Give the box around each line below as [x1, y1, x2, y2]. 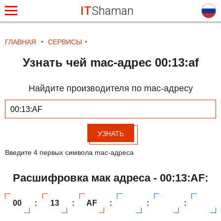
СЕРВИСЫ [48, 38, 82, 46]
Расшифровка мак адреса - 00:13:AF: [13, 171, 208, 184]
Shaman [91, 3, 134, 18]
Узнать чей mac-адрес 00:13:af [22, 56, 199, 69]
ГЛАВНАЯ [5, 38, 36, 46]
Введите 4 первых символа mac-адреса [5, 148, 134, 156]
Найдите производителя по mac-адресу [28, 83, 193, 93]
